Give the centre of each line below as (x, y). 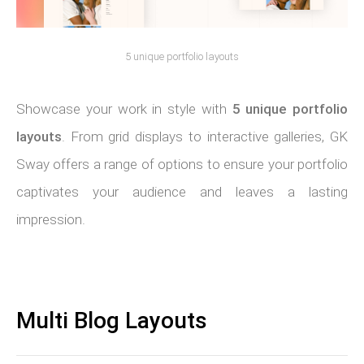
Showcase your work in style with (124, 109)
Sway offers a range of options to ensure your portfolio (182, 164)
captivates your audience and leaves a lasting (182, 192)
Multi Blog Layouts (112, 321)
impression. (51, 219)
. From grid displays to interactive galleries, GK (205, 136)
